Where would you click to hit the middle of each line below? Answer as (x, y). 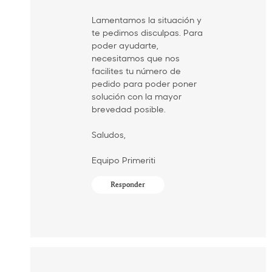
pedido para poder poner (144, 84)
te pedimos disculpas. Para (147, 33)
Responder (128, 185)
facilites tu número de (136, 71)
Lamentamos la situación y (146, 20)
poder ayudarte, (125, 46)
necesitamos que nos (135, 58)
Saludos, (108, 135)
